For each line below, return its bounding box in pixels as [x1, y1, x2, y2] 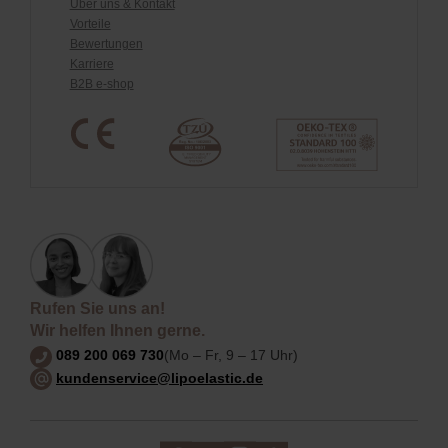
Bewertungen [69, 37, 143, 52]
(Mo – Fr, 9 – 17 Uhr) [164, 347, 298, 364]
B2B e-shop [69, 77, 134, 92]
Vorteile [69, 17, 111, 32]
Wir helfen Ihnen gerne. [30, 322, 205, 340]
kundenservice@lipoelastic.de [56, 369, 263, 386]
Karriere [69, 57, 114, 72]
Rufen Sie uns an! [30, 300, 165, 318]
